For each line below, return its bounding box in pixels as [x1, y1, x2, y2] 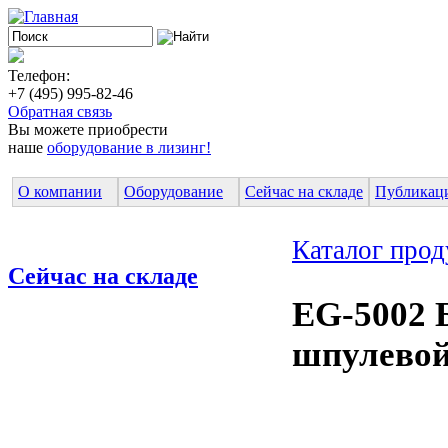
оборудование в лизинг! [47, 139, 211, 156]
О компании [18, 182, 102, 200]
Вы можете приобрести [8, 121, 168, 138]
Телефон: [8, 67, 70, 84]
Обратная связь [8, 103, 112, 120]
